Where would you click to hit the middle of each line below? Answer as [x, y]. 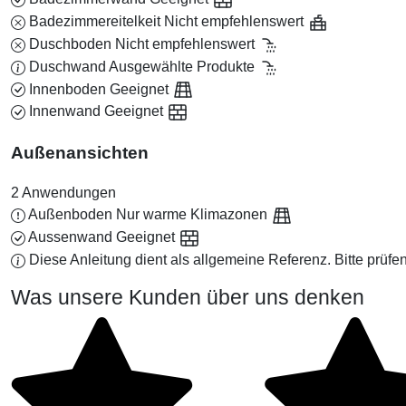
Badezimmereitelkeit [95, 22]
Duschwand [68, 66]
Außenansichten [80, 152]
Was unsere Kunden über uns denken [188, 298]
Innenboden [68, 89]
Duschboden [70, 43]
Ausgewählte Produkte [184, 66]
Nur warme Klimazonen [193, 215]
